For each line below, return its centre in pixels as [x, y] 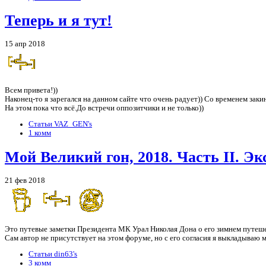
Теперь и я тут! [58, 20]
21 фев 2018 [25, 180]
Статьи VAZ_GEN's [60, 124]
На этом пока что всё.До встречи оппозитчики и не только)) [104, 108]
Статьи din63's [53, 254]
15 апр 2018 [25, 44]
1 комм [40, 133]
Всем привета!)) [31, 90]
